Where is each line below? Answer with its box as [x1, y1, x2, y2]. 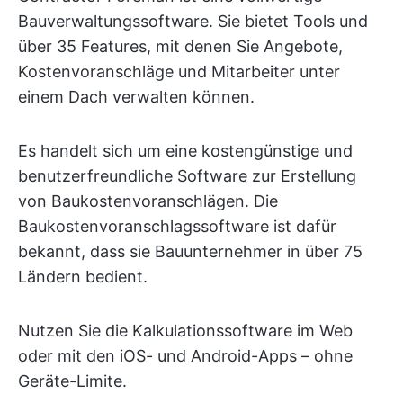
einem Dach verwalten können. [18, 86, 255, 106]
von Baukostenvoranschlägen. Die [18, 191, 278, 210]
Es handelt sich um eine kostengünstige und [18, 140, 353, 160]
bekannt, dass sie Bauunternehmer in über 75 [18, 241, 363, 261]
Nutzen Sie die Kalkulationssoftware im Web [18, 320, 353, 340]
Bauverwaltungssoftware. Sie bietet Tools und [18, 11, 368, 31]
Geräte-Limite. [18, 371, 127, 390]
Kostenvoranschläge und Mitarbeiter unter [18, 61, 340, 81]
